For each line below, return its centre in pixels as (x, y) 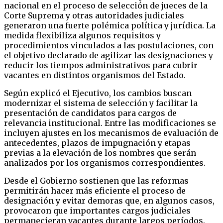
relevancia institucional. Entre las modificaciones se (110, 123)
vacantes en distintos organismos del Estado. (95, 75)
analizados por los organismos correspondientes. (105, 163)
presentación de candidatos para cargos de (90, 113)
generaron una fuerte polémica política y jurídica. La (110, 25)
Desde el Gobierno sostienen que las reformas (96, 180)
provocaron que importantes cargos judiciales (97, 210)
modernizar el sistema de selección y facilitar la (101, 103)
